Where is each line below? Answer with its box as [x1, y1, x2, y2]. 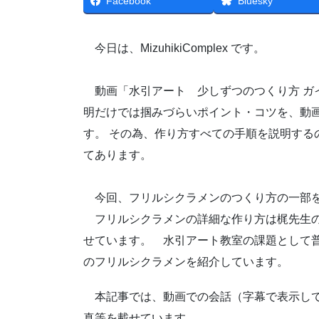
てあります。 [83, 149, 152, 162]
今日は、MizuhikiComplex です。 [83, 42, 265, 55]
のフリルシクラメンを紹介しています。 [83, 256, 288, 268]
